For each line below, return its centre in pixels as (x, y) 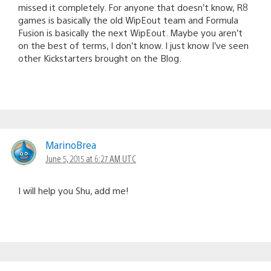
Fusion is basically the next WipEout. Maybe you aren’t (130, 32)
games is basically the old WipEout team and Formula (128, 19)
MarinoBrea (71, 145)
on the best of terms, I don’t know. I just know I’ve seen (133, 45)
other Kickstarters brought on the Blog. (100, 57)
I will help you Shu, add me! (73, 190)
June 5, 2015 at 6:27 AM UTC (91, 158)
